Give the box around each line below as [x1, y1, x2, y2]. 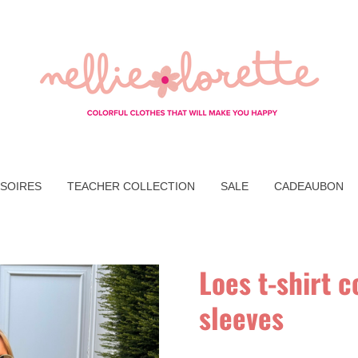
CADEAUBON [273, 180, 344, 193]
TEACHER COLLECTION [66, 180, 195, 193]
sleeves [199, 296, 284, 339]
